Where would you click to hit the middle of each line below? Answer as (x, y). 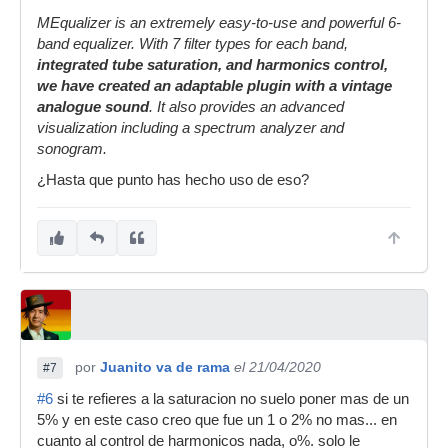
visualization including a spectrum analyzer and (190, 128)
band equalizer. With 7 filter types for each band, (192, 44)
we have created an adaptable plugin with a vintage (214, 86)
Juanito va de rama (165, 367)
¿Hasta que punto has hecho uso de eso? (173, 180)
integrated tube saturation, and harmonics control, (212, 65)
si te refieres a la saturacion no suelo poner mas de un (231, 399)
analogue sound (93, 107)
